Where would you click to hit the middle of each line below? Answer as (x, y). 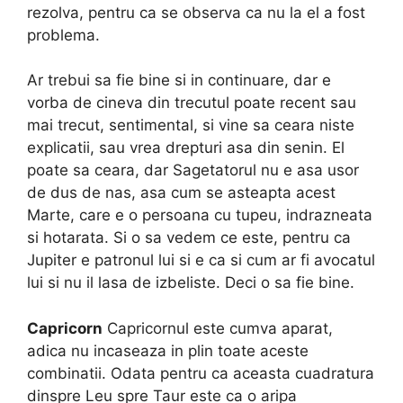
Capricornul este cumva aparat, (218, 328)
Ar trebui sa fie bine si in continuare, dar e (179, 81)
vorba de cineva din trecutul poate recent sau (192, 103)
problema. (63, 35)
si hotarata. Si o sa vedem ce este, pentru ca (189, 238)
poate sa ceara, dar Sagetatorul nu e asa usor (193, 170)
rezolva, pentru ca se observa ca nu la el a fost (196, 12)
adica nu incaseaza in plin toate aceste (168, 350)
